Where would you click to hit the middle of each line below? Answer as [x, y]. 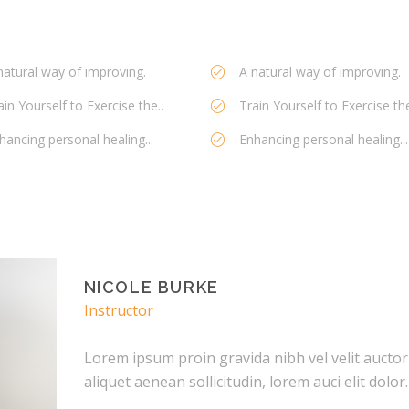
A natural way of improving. [320, 72]
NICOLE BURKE [151, 288]
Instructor [118, 311]
